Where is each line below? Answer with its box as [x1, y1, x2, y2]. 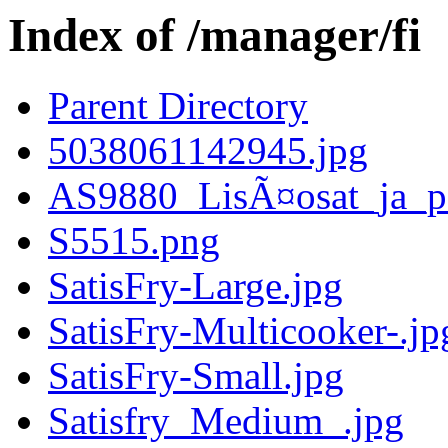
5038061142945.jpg [48, 129, 368, 173]
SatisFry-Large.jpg [48, 264, 343, 308]
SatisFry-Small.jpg [48, 354, 344, 398]
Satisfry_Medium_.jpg [48, 399, 404, 443]
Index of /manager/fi [8, 9, 421, 61]
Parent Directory [48, 84, 308, 128]
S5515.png [48, 219, 220, 263]
